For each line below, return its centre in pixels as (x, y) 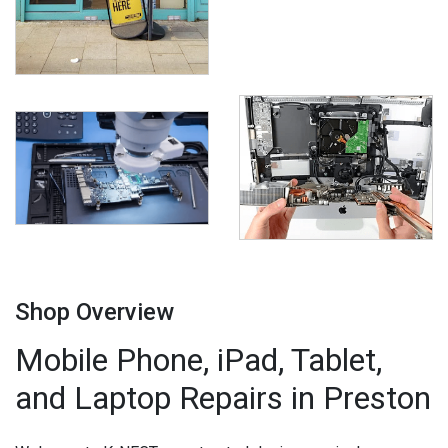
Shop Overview (94, 312)
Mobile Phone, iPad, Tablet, (198, 360)
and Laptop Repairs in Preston (223, 398)
